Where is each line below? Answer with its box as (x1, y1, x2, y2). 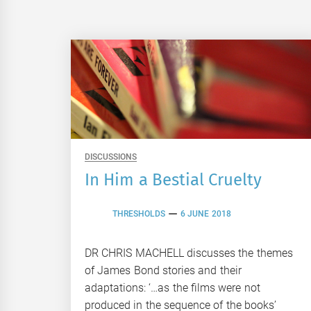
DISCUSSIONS (85, 151, 137, 162)
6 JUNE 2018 (180, 209, 231, 219)
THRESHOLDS (112, 209, 165, 219)
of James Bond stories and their (85, 263, 242, 277)
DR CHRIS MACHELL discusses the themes (85, 246, 293, 260)
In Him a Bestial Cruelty (85, 169, 262, 190)
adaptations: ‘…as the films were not (85, 280, 260, 294)
